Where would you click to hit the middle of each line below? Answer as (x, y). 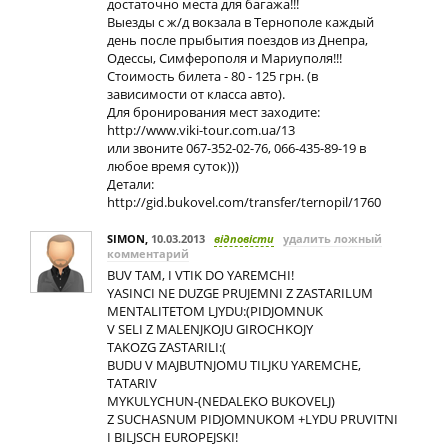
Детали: (130, 184)
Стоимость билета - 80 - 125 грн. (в (212, 76)
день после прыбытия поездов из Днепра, (237, 40)
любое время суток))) (173, 166)
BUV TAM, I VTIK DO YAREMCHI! (200, 275)
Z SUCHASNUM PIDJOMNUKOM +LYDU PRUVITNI (252, 419)
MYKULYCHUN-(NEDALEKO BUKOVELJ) (221, 401)
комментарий (148, 253)
